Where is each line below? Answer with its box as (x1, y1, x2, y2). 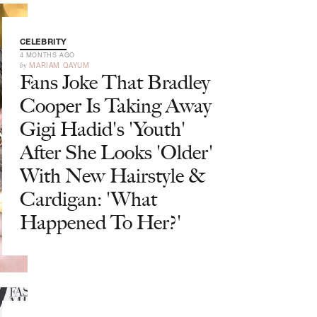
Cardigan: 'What (19, 187, 157, 211)
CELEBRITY (19, 38, 67, 46)
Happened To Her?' (19, 210, 181, 234)
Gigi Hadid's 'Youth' (19, 117, 185, 141)
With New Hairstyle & (19, 163, 205, 188)
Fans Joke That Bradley (19, 70, 210, 94)
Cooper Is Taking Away (19, 93, 212, 117)
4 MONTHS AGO (19, 51, 75, 59)
